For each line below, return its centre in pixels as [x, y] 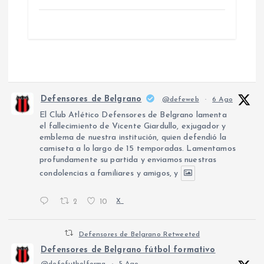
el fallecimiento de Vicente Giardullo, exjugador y [133, 127]
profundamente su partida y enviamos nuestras [128, 160]
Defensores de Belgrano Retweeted [139, 234]
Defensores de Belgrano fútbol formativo [128, 250]
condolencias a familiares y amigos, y [109, 174]
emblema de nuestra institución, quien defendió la [133, 138]
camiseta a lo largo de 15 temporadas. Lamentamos [138, 149]
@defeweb [180, 100]
